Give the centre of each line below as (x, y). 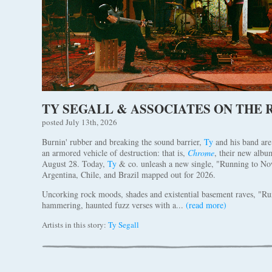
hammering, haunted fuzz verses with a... (114, 205)
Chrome (201, 153)
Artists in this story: (75, 225)
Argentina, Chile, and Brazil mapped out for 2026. (129, 175)
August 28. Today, (75, 164)
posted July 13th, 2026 (80, 122)
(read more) (206, 205)
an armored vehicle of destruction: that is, (115, 153)
